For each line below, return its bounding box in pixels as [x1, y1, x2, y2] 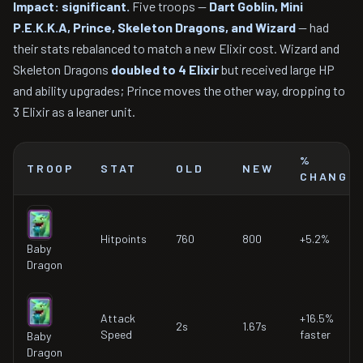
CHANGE [300, 169, 357, 183]
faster [300, 327, 331, 341]
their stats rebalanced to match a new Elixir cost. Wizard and [13, 41, 340, 56]
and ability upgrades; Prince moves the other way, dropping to [13, 83, 345, 98]
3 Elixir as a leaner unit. [13, 104, 135, 119]
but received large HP [219, 62, 335, 77]
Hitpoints [100, 232, 147, 246]
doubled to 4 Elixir [111, 62, 219, 77]
